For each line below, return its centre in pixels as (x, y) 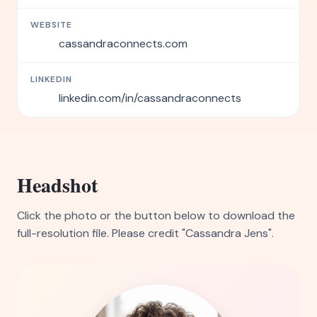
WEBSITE (51, 25)
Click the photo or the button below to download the (156, 215)
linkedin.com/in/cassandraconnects (150, 98)
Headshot (57, 185)
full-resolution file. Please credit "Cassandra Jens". (145, 233)
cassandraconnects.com (123, 44)
